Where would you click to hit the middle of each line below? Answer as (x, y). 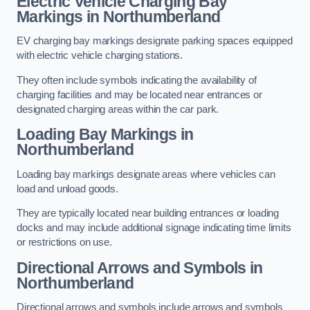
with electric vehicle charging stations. (100, 56)
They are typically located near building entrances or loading (148, 213)
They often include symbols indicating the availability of (137, 80)
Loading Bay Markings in (105, 135)
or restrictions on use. (64, 243)
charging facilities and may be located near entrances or (139, 94)
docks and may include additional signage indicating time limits (154, 228)
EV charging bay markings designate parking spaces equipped (155, 41)
